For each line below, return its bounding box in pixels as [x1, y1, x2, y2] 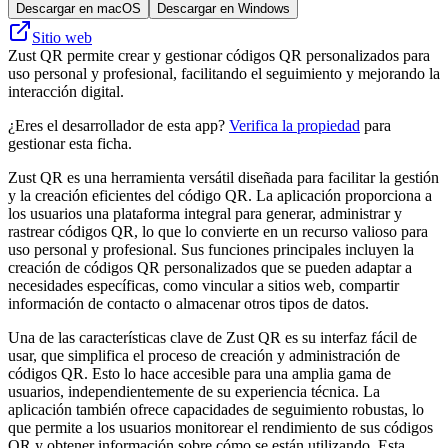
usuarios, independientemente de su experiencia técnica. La [8, 382, 380, 400]
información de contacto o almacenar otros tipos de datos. [8, 294, 369, 312]
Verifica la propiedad [229, 116, 360, 134]
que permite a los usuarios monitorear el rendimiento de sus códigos [8, 418, 433, 436]
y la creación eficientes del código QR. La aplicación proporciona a [8, 186, 432, 204]
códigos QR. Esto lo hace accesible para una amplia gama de [8, 364, 391, 382]
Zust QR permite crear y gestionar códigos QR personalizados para [8, 46, 430, 64]
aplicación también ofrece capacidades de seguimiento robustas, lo [8, 400, 424, 418]
